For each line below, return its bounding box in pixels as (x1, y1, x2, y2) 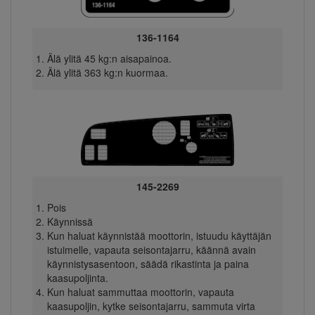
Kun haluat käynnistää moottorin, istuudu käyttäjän (46, 228, 271, 243)
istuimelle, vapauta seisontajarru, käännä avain (46, 242, 256, 257)
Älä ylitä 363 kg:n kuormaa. (46, 65, 168, 80)
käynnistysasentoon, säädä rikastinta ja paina (46, 256, 249, 271)
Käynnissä (46, 214, 93, 229)
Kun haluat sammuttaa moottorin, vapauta (46, 284, 234, 299)
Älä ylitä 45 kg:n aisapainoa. (46, 51, 172, 66)
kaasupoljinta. (46, 270, 108, 285)
